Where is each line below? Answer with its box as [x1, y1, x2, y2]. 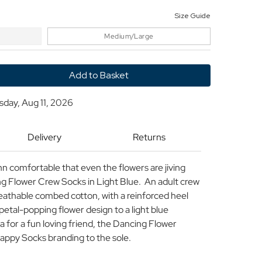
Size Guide [175, 11, 211, 21]
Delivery [27, 130, 61, 143]
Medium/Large [104, 32, 154, 42]
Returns [132, 130, 166, 143]
